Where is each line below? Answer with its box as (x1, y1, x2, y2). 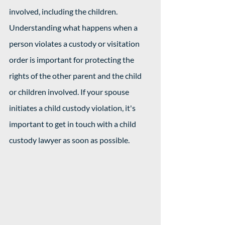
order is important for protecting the (9, 55, 136, 64)
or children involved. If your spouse (9, 87, 131, 96)
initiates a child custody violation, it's (9, 103, 137, 113)
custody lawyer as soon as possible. (9, 135, 131, 145)
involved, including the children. (9, 7, 119, 16)
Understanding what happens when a (9, 23, 139, 32)
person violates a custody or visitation (9, 39, 141, 48)
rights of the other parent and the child (9, 71, 143, 80)
